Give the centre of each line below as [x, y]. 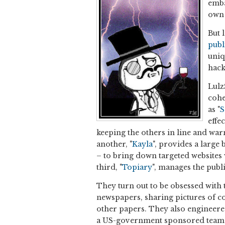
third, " [109, 167]
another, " [114, 144]
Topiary [137, 167]
